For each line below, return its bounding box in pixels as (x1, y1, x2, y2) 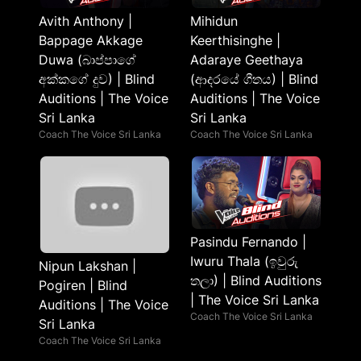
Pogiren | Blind (39, 277, 127, 293)
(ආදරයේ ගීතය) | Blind (190, 71, 318, 87)
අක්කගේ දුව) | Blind (39, 71, 155, 87)
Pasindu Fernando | (190, 234, 306, 250)
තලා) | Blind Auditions (190, 272, 322, 288)
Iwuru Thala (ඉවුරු (190, 253, 298, 269)
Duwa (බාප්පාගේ (39, 52, 136, 68)
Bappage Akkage (39, 32, 143, 48)
